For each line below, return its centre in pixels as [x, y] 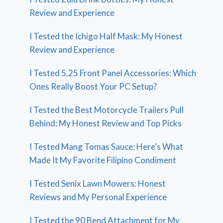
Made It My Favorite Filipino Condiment [103, 160]
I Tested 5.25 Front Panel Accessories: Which [113, 73]
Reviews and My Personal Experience [98, 197]
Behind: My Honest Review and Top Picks [106, 123]
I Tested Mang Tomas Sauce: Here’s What [107, 147]
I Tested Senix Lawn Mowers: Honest [98, 184]
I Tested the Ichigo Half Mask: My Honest [106, 36]
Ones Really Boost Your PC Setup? [93, 87]
